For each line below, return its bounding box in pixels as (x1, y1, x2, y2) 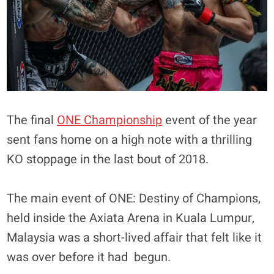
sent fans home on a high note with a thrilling (7, 130, 253, 149)
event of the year (162, 111, 257, 129)
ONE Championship (57, 111, 163, 129)
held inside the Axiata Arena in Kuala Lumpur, (7, 209, 255, 227)
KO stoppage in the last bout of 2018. (7, 150, 209, 168)
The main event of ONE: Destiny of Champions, (7, 189, 261, 207)
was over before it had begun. (7, 248, 171, 266)
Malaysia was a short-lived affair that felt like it (7, 228, 262, 246)
